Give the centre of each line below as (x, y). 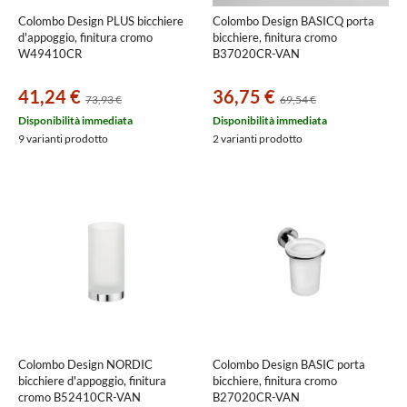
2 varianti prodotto (258, 139)
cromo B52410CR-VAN (79, 397)
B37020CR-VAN (256, 54)
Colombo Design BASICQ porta (293, 21)
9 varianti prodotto (63, 139)
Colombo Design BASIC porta (289, 364)
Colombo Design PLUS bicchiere (101, 21)
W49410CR (50, 54)
